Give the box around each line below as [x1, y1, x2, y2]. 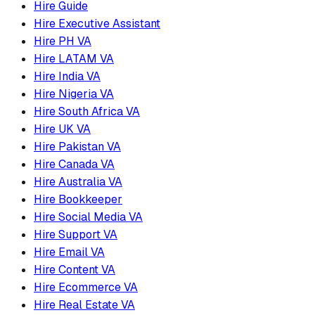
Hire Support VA [34, 227, 117, 243]
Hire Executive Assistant [34, 16, 160, 32]
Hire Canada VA [34, 157, 115, 172]
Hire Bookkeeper [34, 192, 122, 207]
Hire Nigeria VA [34, 86, 114, 102]
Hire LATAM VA [34, 51, 114, 67]
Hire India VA [34, 69, 101, 84]
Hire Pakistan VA [34, 139, 121, 155]
